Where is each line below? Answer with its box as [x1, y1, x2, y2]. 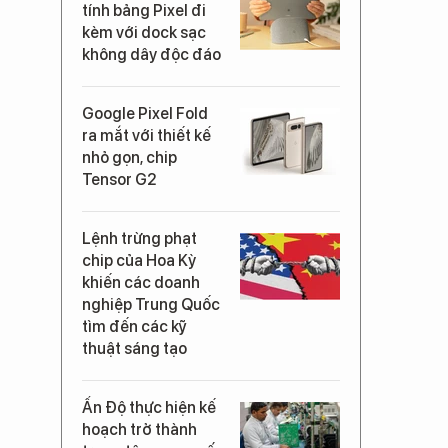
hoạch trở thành [82, 419, 197, 439]
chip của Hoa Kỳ [82, 250, 196, 270]
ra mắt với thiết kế [82, 125, 211, 145]
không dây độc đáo [82, 44, 221, 64]
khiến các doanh [82, 272, 200, 292]
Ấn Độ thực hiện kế [82, 397, 216, 417]
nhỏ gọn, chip [82, 147, 177, 167]
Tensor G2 [82, 169, 157, 189]
